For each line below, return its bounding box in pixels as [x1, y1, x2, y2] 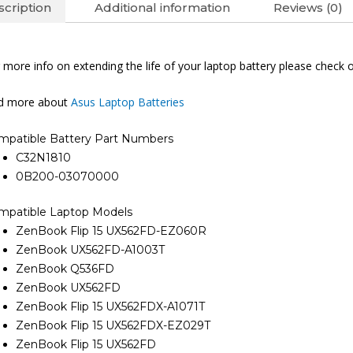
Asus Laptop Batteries [71, 94, 184, 110]
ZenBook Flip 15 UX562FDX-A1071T [16, 299, 205, 314]
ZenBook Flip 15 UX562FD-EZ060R [16, 224, 206, 239]
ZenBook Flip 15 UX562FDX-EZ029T [16, 318, 210, 333]
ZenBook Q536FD [16, 262, 114, 277]
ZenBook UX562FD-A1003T [16, 243, 165, 258]
